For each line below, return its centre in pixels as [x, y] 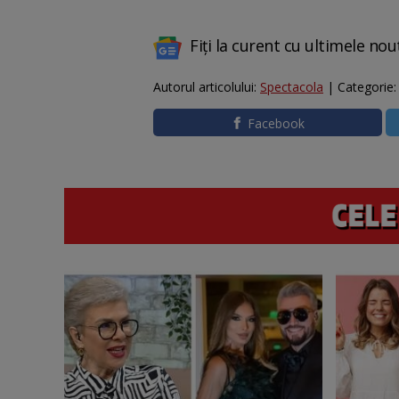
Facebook [277, 123]
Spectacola [292, 87]
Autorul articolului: [207, 87]
